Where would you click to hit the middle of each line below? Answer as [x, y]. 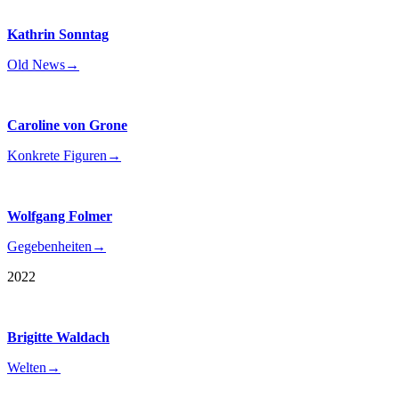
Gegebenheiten [49, 246]
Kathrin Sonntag [58, 34]
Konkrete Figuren [57, 155]
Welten [27, 367]
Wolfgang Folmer [60, 216]
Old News [36, 65]
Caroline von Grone [67, 125]
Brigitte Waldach [58, 337]
